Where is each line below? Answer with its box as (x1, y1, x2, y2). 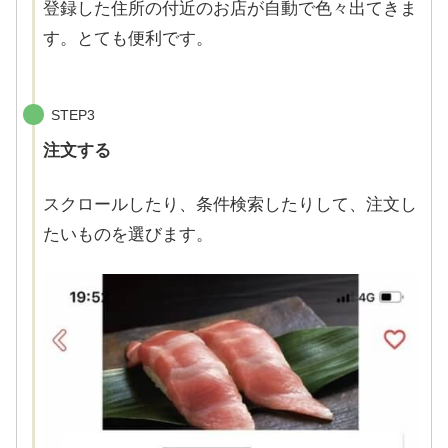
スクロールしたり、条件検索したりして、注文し (43, 195, 417, 215)
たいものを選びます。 (43, 225, 213, 245)
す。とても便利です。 (43, 28, 213, 48)
